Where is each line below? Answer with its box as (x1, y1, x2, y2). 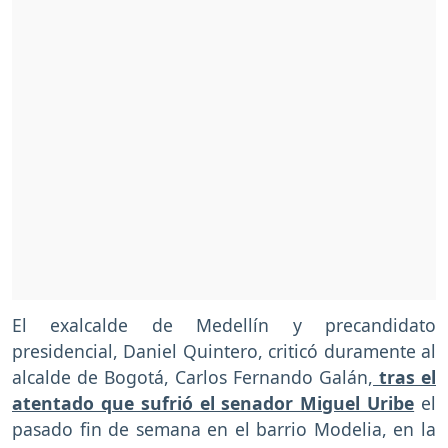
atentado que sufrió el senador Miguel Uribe (12, 391, 415, 416)
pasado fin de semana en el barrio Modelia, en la (12, 417, 436, 442)
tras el (373, 365, 436, 390)
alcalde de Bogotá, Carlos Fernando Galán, (12, 365, 373, 390)
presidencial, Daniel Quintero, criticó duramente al (12, 339, 436, 364)
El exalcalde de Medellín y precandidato (12, 313, 436, 338)
